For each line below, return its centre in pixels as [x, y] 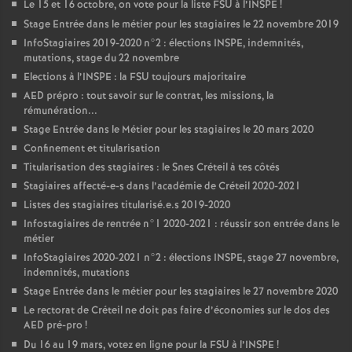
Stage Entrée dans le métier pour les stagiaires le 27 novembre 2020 [181, 292]
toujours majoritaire [198, 77]
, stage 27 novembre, [291, 258]
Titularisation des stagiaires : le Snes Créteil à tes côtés [152, 168]
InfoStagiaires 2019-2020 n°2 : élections [119, 44]
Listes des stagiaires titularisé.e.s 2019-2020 [127, 205]
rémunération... [60, 111]
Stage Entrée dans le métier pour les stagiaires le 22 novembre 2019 [181, 25]
